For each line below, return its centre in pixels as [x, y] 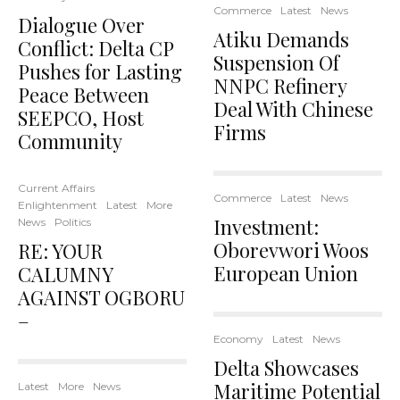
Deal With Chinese [293, 108]
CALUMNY [65, 274]
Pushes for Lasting [100, 71]
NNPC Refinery [280, 85]
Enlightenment [58, 204]
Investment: [266, 226]
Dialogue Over [81, 25]
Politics [73, 221]
